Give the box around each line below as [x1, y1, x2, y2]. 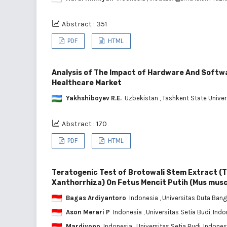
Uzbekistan [125, 94, 160, 102]
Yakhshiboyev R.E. [66, 94, 122, 102]
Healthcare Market [52, 78, 122, 87]
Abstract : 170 [62, 119, 107, 128]
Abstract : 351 [62, 19, 107, 28]
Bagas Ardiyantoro [66, 194, 126, 202]
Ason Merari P [66, 208, 110, 216]
